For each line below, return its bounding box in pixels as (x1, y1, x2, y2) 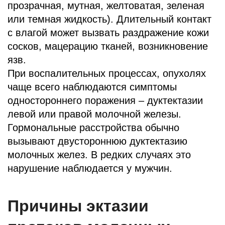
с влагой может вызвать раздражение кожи (8, 27, 209, 38)
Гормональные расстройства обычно (8, 122, 179, 133)
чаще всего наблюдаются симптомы (8, 81, 177, 92)
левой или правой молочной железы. (8, 108, 181, 120)
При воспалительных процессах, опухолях (8, 67, 206, 79)
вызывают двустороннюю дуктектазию (8, 135, 187, 147)
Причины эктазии (8, 196, 149, 215)
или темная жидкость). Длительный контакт (8, 13, 211, 25)
